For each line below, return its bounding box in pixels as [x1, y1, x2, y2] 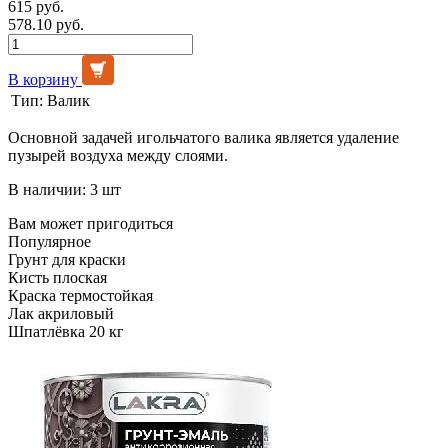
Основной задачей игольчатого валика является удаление [8, 128, 399, 146]
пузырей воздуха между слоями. [8, 146, 228, 164]
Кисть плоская [8, 268, 107, 286]
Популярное [8, 232, 91, 250]
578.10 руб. [8, 15, 84, 33]
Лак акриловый [8, 304, 114, 322]
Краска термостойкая [8, 286, 153, 304]
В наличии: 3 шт [8, 180, 121, 198]
